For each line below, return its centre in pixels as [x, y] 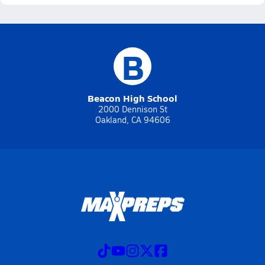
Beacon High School [132, 98]
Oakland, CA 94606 [132, 120]
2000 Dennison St [132, 109]
